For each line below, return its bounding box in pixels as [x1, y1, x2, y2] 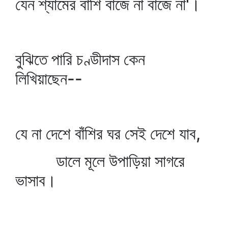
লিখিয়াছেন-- [15, 69, 82, 89]
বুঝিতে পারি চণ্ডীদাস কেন [15, 49, 145, 69]
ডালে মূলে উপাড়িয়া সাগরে [15, 151, 185, 171]
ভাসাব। [15, 170, 56, 190]
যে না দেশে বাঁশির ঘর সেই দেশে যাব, [15, 124, 201, 144]
